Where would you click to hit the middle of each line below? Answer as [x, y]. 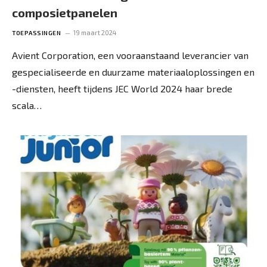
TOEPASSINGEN [36, 32]
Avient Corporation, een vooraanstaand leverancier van [130, 55]
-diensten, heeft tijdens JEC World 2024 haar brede [122, 88]
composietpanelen [65, 12]
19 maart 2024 [95, 32]
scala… [27, 105]
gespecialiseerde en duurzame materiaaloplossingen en [133, 72]
